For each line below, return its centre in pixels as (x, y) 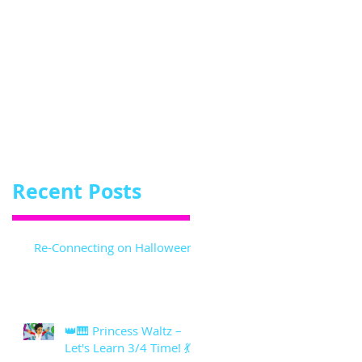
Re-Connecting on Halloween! (116, 247)
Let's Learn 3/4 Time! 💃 (128, 347)
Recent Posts (77, 191)
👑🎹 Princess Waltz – (123, 330)
